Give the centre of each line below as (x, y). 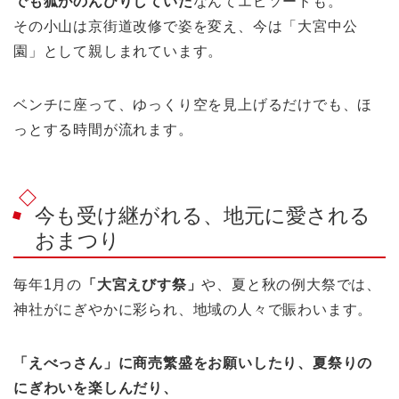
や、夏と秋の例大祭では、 (292, 284)
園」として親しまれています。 (118, 52)
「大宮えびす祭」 (142, 284)
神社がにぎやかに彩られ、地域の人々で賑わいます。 (193, 309)
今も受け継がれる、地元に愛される (203, 215)
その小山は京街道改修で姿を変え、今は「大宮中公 (186, 27)
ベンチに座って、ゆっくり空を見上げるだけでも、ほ (193, 105)
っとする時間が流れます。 (103, 130)
